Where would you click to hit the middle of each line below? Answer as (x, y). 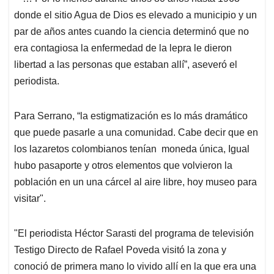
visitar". (30, 199)
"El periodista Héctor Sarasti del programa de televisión (134, 234)
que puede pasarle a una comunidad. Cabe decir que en (136, 133)
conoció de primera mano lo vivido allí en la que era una (135, 267)
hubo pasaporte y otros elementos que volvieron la (123, 166)
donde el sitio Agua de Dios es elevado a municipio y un (135, 15)
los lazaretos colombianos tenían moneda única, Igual (132, 149)
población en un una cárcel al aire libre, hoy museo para (135, 182)
